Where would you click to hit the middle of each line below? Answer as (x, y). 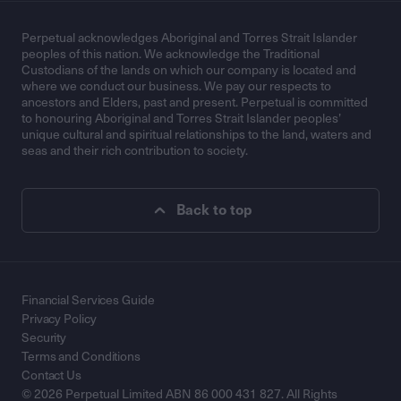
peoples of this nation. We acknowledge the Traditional (171, 55)
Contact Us (51, 376)
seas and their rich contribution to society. (135, 151)
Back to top (214, 210)
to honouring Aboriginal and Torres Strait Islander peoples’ (181, 119)
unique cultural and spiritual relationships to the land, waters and (196, 135)
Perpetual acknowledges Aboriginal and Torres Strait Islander (189, 38)
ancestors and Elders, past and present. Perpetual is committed (195, 103)
